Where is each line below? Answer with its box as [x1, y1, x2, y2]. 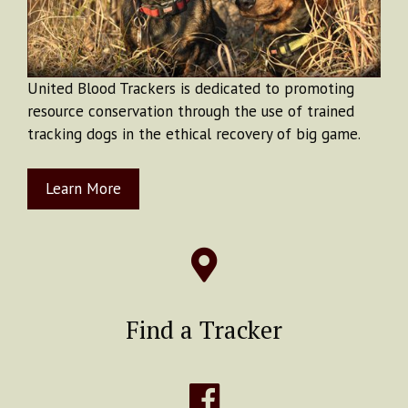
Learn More [46, 178, 121, 199]
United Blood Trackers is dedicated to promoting [27, 77, 354, 98]
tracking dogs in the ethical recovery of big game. [27, 123, 361, 144]
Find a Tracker [126, 312, 282, 346]
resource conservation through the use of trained [27, 100, 354, 121]
